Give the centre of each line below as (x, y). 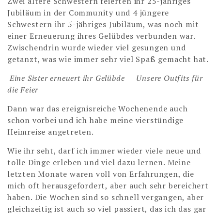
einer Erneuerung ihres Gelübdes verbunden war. (102, 36)
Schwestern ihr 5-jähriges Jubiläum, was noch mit (103, 24)
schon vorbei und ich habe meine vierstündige (96, 120)
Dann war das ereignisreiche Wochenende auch (98, 109)
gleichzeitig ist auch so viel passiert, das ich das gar (107, 209)
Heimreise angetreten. (51, 132)
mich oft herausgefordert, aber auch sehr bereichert (108, 186)
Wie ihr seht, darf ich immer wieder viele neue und (104, 151)
